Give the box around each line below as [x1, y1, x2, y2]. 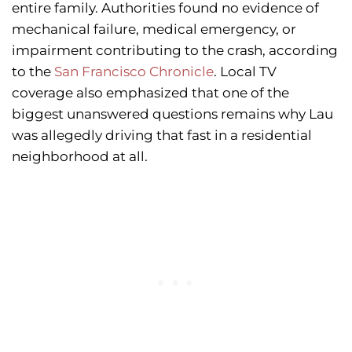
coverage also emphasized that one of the [12, 85, 289, 101]
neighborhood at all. [12, 148, 148, 165]
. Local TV [214, 64, 277, 80]
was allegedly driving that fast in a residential [12, 127, 312, 144]
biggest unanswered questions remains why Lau [12, 106, 333, 123]
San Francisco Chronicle [54, 64, 214, 80]
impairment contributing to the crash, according [12, 42, 338, 59]
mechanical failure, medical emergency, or [12, 21, 296, 38]
